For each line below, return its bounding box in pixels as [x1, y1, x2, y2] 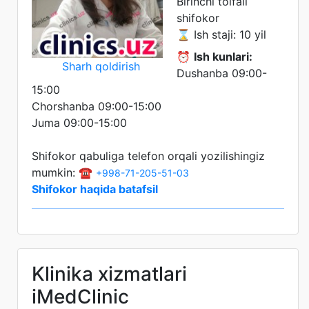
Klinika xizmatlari [32, 261, 187, 286]
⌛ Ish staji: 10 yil [177, 27, 266, 41]
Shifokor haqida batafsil [32, 181, 158, 196]
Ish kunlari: [194, 49, 252, 63]
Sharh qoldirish [61, 59, 140, 73]
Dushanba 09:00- [177, 66, 267, 80]
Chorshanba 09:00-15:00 [32, 99, 161, 113]
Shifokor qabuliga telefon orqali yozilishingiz [32, 148, 265, 163]
